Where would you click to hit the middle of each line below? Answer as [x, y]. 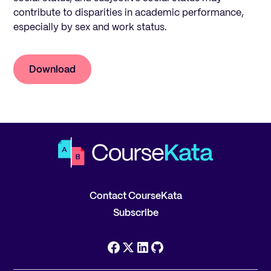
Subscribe [135, 214]
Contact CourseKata [135, 197]
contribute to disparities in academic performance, [129, 13]
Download [53, 70]
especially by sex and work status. [90, 28]
